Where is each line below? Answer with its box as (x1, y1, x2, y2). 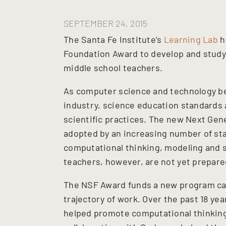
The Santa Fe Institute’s (64, 33, 164, 45)
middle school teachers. (64, 62, 165, 73)
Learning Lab (163, 33, 218, 45)
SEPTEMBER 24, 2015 (64, 18, 147, 29)
